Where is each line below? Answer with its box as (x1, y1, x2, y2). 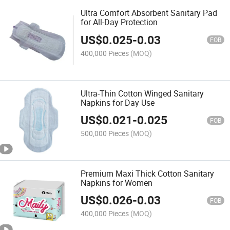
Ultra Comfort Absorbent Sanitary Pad (81, 7, 218, 19)
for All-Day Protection (81, 16, 158, 28)
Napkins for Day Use (81, 97, 155, 108)
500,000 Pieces (81, 128, 129, 139)
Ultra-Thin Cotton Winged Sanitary (81, 87, 204, 99)
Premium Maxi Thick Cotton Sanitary (81, 167, 215, 179)
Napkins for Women (81, 177, 153, 188)
